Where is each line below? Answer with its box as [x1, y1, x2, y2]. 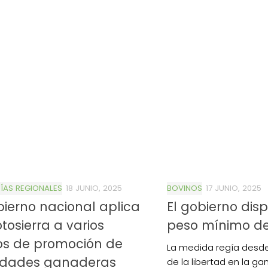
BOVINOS [167, 182, 202, 194]
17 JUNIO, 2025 [206, 182, 261, 194]
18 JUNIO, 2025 [66, 182, 122, 194]
